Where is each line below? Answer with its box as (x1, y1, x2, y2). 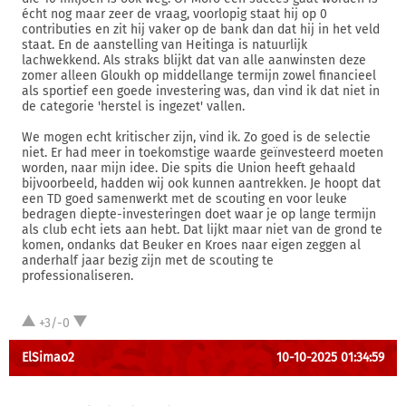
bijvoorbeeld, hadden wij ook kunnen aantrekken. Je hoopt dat (22, 176, 381, 191)
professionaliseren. (22, 268, 133, 284)
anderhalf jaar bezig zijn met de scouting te (22, 253, 274, 268)
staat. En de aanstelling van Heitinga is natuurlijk (22, 37, 307, 53)
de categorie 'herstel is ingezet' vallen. (22, 99, 245, 114)
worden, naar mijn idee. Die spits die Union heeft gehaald (22, 160, 355, 176)
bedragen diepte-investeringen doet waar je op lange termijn (22, 207, 376, 222)
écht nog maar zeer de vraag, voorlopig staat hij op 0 (22, 6, 327, 22)
